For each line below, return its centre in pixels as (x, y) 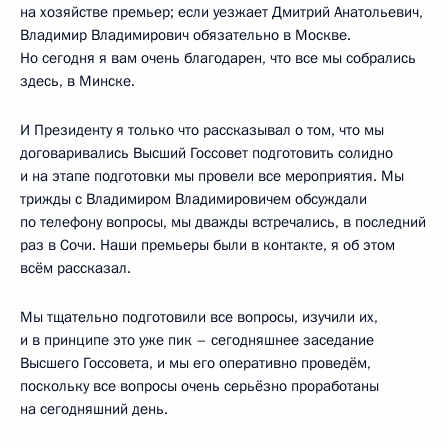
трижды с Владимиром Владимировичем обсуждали (193, 198)
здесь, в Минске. (77, 80)
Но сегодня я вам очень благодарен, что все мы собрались (218, 57)
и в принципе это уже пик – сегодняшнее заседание (197, 339)
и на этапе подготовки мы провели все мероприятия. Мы (212, 175)
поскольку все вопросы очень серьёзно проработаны (199, 385)
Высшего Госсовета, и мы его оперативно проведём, (195, 362)
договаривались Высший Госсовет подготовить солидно (206, 152)
